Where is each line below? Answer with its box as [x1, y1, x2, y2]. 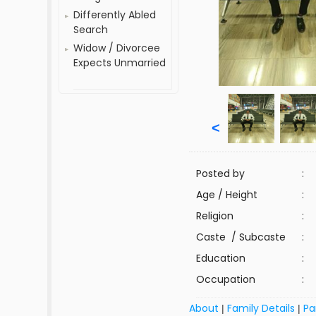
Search [73, 23, 109, 37]
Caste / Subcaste [196, 230, 286, 244]
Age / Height [196, 188, 258, 202]
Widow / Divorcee [73, 41, 161, 55]
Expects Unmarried [73, 56, 166, 70]
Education [196, 251, 246, 265]
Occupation [196, 272, 256, 286]
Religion [196, 209, 234, 223]
